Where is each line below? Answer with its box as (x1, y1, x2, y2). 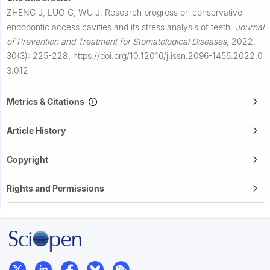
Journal (235, 21, 264, 32)
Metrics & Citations (7, 96, 88, 107)
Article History (7, 125, 66, 136)
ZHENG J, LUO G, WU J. (7, 7, 105, 17)
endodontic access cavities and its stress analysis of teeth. (7, 21, 235, 32)
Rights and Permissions (7, 183, 104, 193)
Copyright (7, 154, 48, 165)
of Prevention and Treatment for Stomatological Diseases (7, 36, 227, 46)
